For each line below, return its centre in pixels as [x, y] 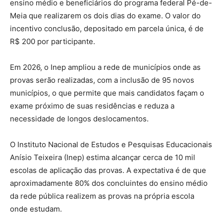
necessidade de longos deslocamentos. [79, 119]
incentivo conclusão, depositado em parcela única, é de [107, 29]
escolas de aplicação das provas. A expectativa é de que [108, 170]
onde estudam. [36, 209]
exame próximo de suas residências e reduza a [92, 106]
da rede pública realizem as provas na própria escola [102, 196]
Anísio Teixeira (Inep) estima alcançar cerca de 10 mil [103, 158]
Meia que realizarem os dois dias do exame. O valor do [105, 16]
